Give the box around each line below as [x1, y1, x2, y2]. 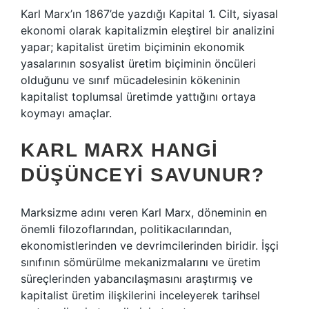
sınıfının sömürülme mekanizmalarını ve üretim [21, 255, 261, 269]
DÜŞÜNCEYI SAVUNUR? [21, 164, 264, 186]
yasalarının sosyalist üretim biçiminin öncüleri [21, 57, 256, 70]
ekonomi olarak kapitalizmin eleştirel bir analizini [21, 23, 275, 37]
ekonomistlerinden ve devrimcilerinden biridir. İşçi [21, 239, 279, 252]
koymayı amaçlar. [21, 106, 112, 120]
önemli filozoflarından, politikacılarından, [21, 222, 232, 236]
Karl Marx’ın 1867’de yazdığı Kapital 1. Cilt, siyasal [21, 7, 278, 21]
